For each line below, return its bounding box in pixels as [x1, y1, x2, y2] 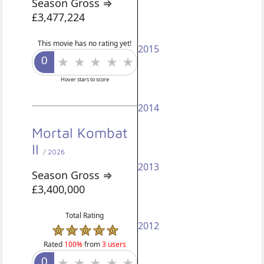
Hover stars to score [60, 75, 109, 83]
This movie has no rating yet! [38, 38, 132, 48]
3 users [101, 239, 126, 250]
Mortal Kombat [32, 124, 128, 141]
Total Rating [65, 210, 104, 220]
